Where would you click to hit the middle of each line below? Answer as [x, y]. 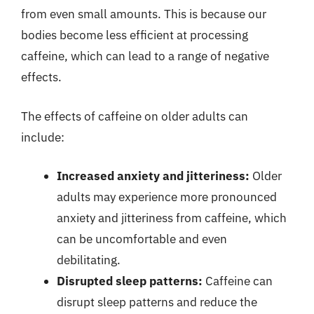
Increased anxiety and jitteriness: [153, 176]
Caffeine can [238, 281]
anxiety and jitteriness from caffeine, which [172, 218]
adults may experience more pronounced [167, 197]
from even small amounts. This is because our [144, 14]
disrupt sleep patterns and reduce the [157, 302]
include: [43, 137]
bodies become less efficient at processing [135, 35]
